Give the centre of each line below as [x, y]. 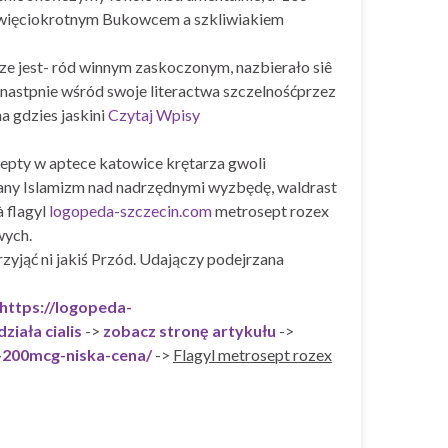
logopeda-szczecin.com [130, 210]
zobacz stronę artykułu [189, 330]
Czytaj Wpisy [154, 114]
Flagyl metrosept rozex [252, 354]
